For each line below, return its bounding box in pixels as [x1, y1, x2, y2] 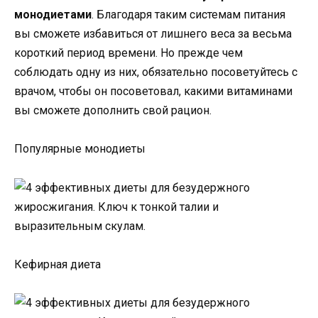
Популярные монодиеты [14, 142, 146, 156]
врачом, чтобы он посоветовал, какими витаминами [14, 84, 292, 99]
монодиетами [14, 8, 92, 22]
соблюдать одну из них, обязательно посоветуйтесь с [14, 65, 297, 79]
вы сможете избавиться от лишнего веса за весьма [14, 27, 292, 41]
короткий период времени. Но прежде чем [14, 46, 243, 60]
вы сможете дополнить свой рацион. [14, 104, 212, 118]
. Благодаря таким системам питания [92, 8, 285, 22]
